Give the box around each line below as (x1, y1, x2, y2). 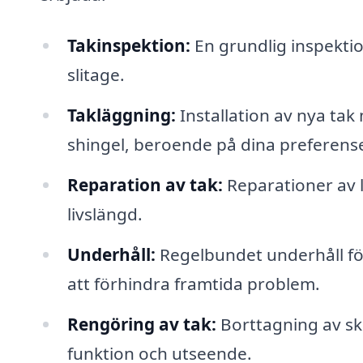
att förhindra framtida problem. (66, 271, 320, 295)
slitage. (66, 63, 125, 87)
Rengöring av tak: (66, 312, 216, 335)
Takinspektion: (66, 34, 190, 58)
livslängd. (66, 202, 143, 225)
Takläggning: (66, 104, 176, 127)
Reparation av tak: (66, 173, 223, 196)
